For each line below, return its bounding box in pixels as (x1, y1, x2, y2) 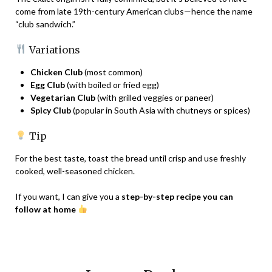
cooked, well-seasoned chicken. (15, 165, 135, 176)
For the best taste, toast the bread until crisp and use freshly (15, 152, 246, 163)
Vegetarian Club (30, 92, 95, 103)
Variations (26, 43, 80, 56)
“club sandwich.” (15, 18, 75, 29)
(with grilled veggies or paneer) (95, 92, 214, 103)
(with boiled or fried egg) (65, 79, 159, 90)
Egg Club (30, 79, 65, 90)
